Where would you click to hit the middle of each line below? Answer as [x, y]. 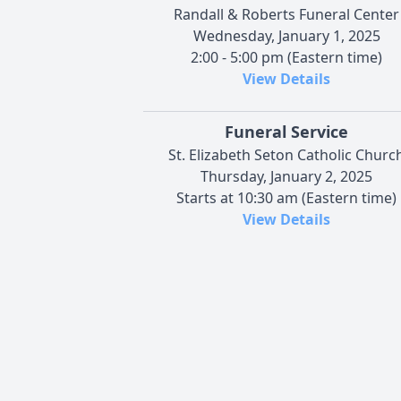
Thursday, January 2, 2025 [286, 176]
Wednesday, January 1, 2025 [286, 35]
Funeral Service [286, 131]
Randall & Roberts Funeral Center [286, 14]
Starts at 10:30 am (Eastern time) [286, 197]
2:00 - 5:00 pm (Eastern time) [286, 57]
